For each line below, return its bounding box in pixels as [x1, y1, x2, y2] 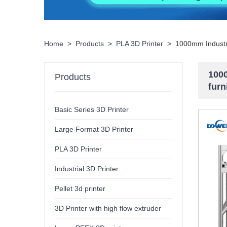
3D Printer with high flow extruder [55, 204, 162, 213]
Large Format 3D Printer [55, 125, 134, 134]
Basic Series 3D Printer [55, 105, 129, 114]
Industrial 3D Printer [55, 165, 119, 173]
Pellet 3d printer [55, 184, 106, 193]
